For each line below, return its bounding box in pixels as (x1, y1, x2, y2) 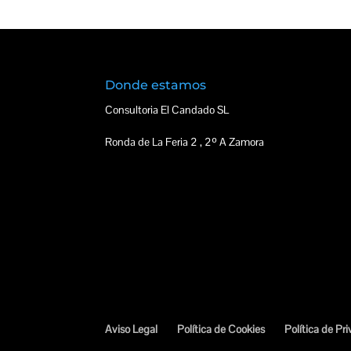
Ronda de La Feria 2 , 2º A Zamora (105, 135, 265, 150)
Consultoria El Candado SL (105, 103, 230, 118)
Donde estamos (105, 78, 207, 93)
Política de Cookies (177, 322, 266, 337)
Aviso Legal (105, 322, 158, 337)
